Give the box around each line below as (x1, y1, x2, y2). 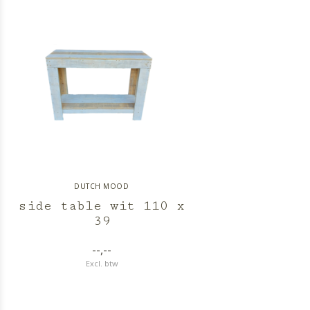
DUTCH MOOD (74, 181, 129, 191)
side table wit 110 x (18, 198, 185, 213)
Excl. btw (85, 258, 118, 268)
